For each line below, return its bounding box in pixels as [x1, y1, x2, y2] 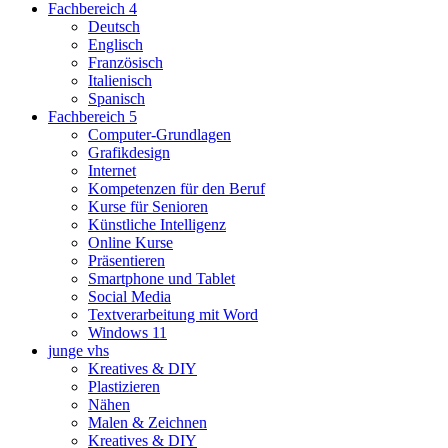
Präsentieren [88, 252, 165, 270]
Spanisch [88, 90, 145, 108]
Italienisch [88, 72, 152, 90]
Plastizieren [88, 378, 160, 396]
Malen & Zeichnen [88, 414, 207, 432]
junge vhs [48, 342, 109, 360]
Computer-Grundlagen [88, 126, 231, 144]
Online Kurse [88, 234, 173, 252]
